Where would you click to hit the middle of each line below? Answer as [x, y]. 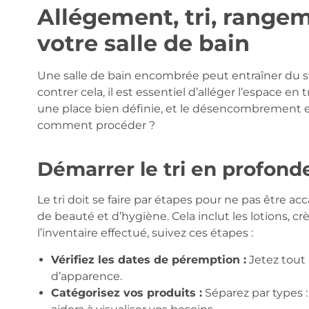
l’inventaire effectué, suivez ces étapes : [145, 233]
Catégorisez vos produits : [126, 292]
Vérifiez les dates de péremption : [148, 259]
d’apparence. [86, 276]
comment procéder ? [96, 126]
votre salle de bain [143, 43]
